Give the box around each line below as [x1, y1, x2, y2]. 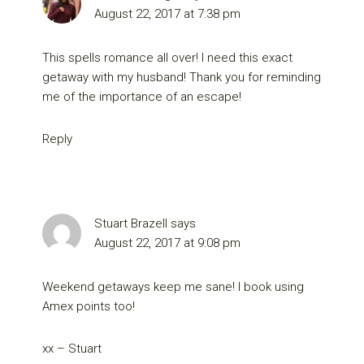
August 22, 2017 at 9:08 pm [94, 236, 241, 251]
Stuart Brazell [94, 216, 168, 232]
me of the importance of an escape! [42, 89, 242, 105]
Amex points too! [42, 299, 136, 314]
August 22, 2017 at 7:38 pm [94, 6, 241, 22]
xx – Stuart [42, 341, 102, 357]
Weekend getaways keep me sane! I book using [42, 279, 305, 295]
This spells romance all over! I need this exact [42, 50, 293, 66]
